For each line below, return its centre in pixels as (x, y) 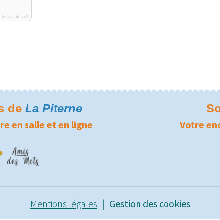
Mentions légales (64, 203)
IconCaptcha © (15, 17)
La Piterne (53, 109)
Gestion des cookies (150, 203)
